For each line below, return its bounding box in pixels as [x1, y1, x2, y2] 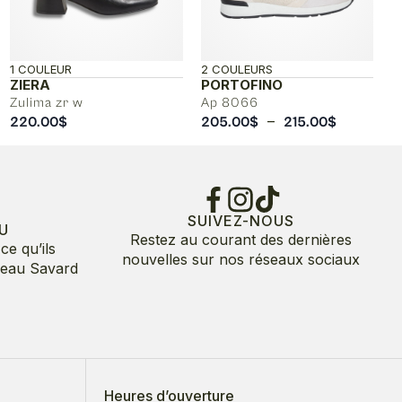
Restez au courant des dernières [129, 230, 352, 249]
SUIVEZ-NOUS [187, 211, 294, 230]
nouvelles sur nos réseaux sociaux [121, 249, 360, 268]
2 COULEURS [200, 61, 273, 76]
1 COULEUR [10, 61, 72, 76]
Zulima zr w [10, 94, 83, 110]
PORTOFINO [200, 75, 283, 93]
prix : [335, 150, 370, 169]
